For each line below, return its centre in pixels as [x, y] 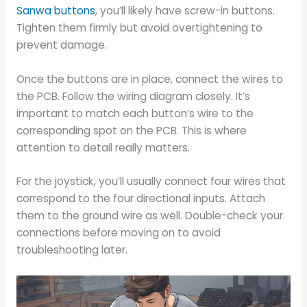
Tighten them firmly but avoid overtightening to [139, 27]
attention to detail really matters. [103, 147]
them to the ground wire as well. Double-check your [149, 216]
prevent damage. [61, 45]
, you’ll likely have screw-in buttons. [185, 10]
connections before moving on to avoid [118, 233]
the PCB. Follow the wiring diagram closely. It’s [133, 96]
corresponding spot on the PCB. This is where [131, 130]
